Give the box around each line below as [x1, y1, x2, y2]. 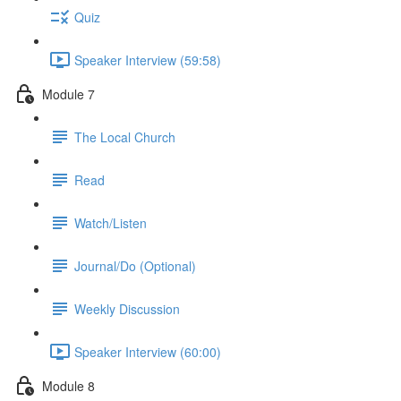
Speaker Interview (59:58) [74, 50, 221, 69]
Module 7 [42, 84, 95, 103]
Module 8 [42, 376, 95, 395]
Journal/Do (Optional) [74, 256, 196, 275]
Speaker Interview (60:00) [74, 342, 221, 361]
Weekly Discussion [74, 299, 180, 318]
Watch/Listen [74, 213, 147, 232]
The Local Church [74, 127, 175, 146]
